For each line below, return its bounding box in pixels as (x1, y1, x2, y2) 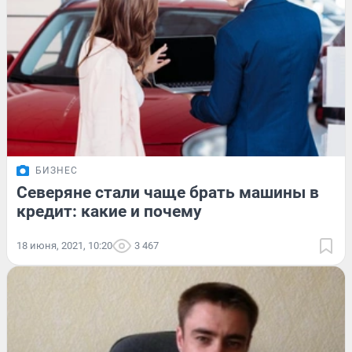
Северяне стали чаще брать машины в (16, 182, 319, 202)
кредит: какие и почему (16, 201, 202, 221)
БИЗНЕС (35, 164, 78, 176)
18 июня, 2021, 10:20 (16, 239, 112, 251)
